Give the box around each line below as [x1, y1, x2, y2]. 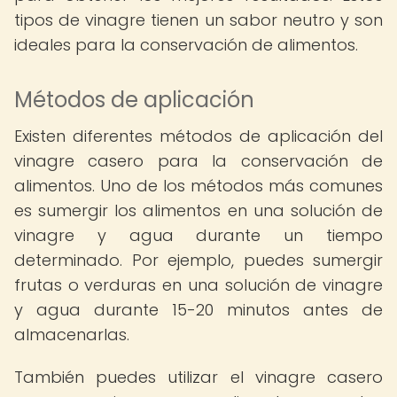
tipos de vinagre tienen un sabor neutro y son [14, 9, 383, 31]
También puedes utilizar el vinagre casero [14, 366, 383, 388]
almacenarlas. [14, 323, 129, 346]
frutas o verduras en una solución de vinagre [14, 274, 383, 296]
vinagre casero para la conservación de [14, 150, 383, 172]
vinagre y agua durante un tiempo [14, 224, 383, 246]
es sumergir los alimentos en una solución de [14, 199, 383, 222]
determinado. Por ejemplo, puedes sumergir [14, 249, 383, 271]
